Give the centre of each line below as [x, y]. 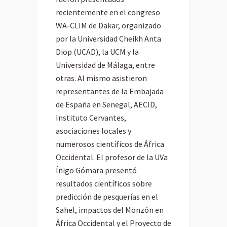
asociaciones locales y [93, 131]
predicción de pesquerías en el [107, 197]
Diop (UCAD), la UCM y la [97, 52]
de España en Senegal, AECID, [106, 105]
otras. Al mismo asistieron [101, 78]
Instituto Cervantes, [91, 118]
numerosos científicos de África [110, 144]
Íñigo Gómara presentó [96, 171]
